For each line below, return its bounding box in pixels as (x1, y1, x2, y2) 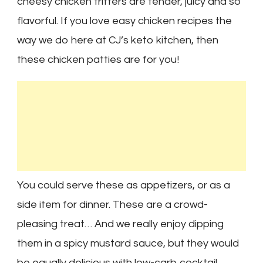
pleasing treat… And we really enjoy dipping (17, 218, 224, 230)
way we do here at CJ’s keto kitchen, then (17, 35, 218, 46)
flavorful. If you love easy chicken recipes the (17, 15, 232, 27)
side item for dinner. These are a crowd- (17, 199, 208, 211)
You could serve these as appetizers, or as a (17, 180, 230, 191)
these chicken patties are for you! (17, 54, 179, 66)
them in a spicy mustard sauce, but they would (17, 238, 239, 249)
